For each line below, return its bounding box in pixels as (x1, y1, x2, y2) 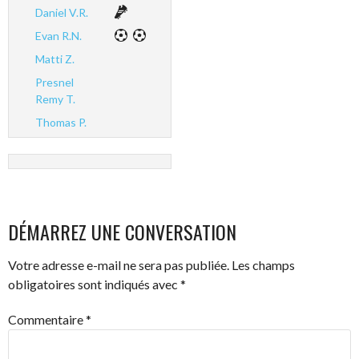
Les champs (232, 257, 295, 272)
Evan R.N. (34, 28, 82, 42)
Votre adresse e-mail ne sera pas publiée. (8, 257, 229, 272)
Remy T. (34, 91, 75, 106)
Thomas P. (34, 115, 87, 129)
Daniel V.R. (34, 5, 88, 19)
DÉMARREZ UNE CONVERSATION (8, 217, 236, 246)
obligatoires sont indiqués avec (8, 276, 180, 292)
